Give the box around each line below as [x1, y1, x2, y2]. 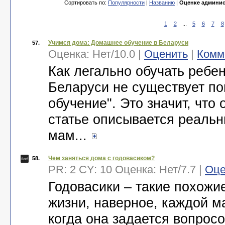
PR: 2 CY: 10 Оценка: [48, 163, 159, 176]
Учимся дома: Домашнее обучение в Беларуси [48, 39, 188, 46]
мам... [48, 128, 91, 143]
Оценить [144, 48, 188, 60]
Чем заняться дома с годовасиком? [48, 155, 155, 162]
